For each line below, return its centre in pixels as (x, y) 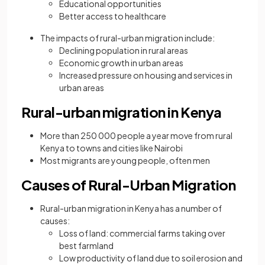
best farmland (86, 246)
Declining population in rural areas (124, 51)
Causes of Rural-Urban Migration (129, 185)
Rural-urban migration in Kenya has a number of (131, 209)
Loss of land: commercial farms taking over (142, 233)
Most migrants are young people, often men (125, 161)
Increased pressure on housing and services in (146, 75)
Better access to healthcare (113, 16)
